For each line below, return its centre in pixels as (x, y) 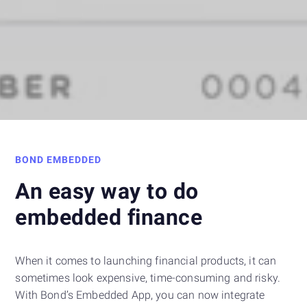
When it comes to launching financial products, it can (146, 261)
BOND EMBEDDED (59, 160)
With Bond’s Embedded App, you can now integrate (140, 295)
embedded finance (109, 218)
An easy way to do (107, 192)
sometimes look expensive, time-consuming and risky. (148, 278)
